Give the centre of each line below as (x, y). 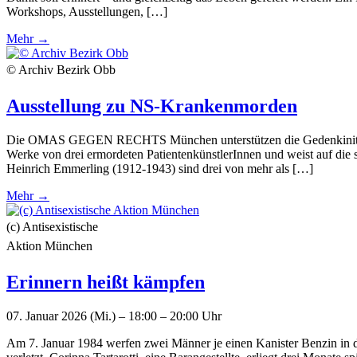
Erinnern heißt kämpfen (106, 282)
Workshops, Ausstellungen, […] (87, 12)
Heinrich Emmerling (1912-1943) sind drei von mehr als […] (160, 168)
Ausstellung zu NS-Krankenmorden (152, 106)
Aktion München (49, 245)
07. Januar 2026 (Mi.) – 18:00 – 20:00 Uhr (114, 316)
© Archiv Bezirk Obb (61, 70)
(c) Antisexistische (52, 226)
